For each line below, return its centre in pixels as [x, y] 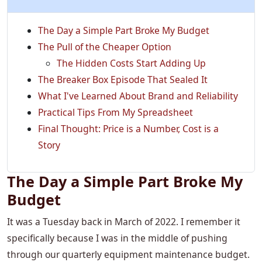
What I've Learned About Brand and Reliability [138, 96]
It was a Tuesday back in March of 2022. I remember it [124, 222]
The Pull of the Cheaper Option [105, 47]
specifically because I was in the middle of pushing [117, 238]
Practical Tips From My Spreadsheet [116, 113]
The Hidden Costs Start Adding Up [131, 63]
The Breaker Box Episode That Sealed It [123, 80]
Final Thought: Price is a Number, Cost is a [128, 129]
